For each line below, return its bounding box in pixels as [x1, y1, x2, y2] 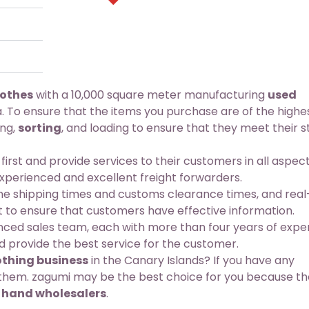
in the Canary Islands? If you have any [88, 252, 295, 268]
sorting [18, 120, 61, 136]
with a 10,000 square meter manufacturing [33, 87, 268, 103]
